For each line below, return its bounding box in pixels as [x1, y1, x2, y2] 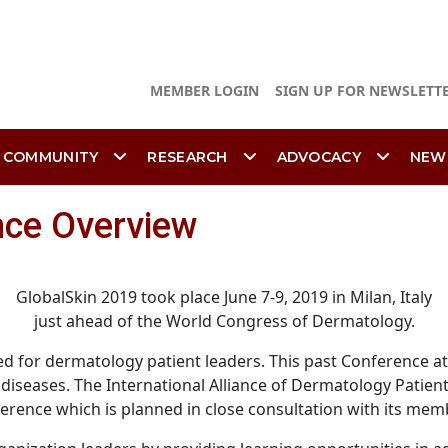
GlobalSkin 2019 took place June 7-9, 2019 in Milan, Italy [16, 286, 432, 308]
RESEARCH [147, 148, 228, 166]
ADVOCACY [276, 148, 361, 166]
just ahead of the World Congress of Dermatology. [33, 310, 415, 332]
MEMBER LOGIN [150, 81, 259, 101]
